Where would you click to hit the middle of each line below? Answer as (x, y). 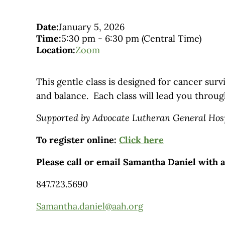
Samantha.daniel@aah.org (90, 206)
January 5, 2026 (92, 27)
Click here (141, 140)
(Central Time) (172, 39)
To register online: (78, 140)
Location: (56, 50)
